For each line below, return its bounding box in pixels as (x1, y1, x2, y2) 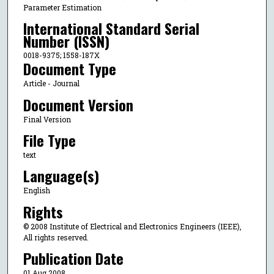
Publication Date (23, 247, 124, 270)
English (23, 185, 50, 196)
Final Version (23, 114, 71, 124)
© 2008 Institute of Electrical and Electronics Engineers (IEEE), (23, 221, 242, 231)
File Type (23, 128, 76, 151)
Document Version (23, 93, 133, 116)
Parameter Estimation (23, 2, 102, 12)
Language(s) (23, 165, 99, 187)
